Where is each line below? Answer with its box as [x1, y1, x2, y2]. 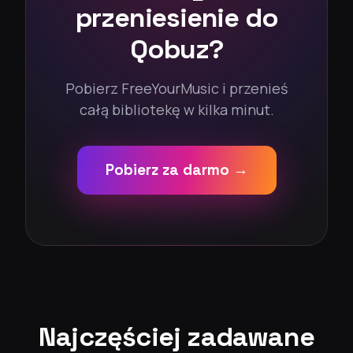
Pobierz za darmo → [105, 160, 248, 180]
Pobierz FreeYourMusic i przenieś [65, 79, 288, 98]
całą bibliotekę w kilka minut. [79, 100, 274, 120]
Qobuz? [130, 32, 223, 67]
